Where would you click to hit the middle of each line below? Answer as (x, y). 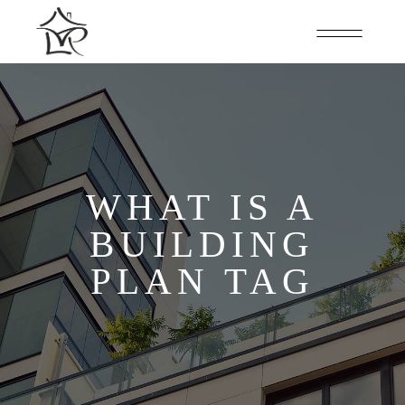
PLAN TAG (202, 281)
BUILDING (202, 244)
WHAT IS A (202, 207)
